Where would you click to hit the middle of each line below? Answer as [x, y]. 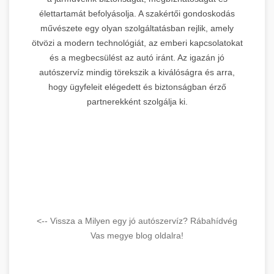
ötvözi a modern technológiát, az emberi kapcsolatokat [137, 43]
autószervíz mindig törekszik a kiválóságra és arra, [137, 72]
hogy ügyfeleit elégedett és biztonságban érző [137, 87]
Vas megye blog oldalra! [137, 235]
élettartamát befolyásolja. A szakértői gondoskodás [137, 13]
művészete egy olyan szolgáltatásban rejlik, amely [137, 28]
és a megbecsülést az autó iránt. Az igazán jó [137, 57]
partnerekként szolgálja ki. [137, 101]
